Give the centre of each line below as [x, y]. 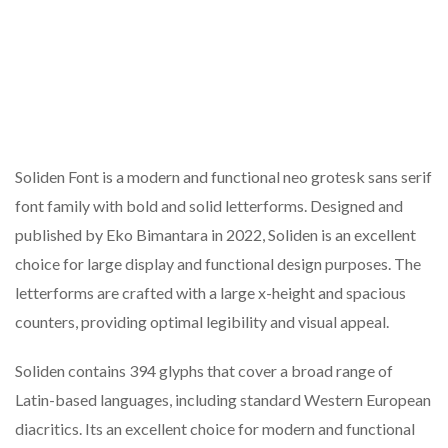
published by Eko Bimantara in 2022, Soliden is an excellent [215, 235]
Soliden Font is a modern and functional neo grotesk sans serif [223, 177]
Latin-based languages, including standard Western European [223, 400]
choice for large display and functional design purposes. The [218, 264]
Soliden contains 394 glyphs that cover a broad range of [204, 371]
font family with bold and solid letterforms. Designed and [209, 206]
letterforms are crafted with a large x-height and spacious [210, 293]
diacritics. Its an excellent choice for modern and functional [215, 429]
